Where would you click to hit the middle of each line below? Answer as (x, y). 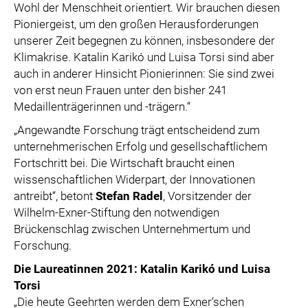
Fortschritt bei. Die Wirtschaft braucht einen (124, 163)
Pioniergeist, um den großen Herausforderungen (136, 24)
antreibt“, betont (55, 196)
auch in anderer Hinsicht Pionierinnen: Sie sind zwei (144, 74)
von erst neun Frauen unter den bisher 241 (120, 90)
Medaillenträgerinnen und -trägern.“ (102, 107)
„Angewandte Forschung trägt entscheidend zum (137, 130)
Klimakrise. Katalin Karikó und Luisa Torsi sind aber (144, 57)
